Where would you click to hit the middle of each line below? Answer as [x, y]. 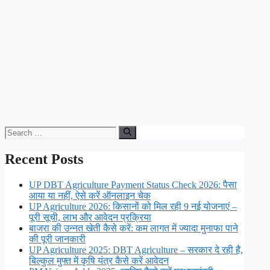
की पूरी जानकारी [57, 239]
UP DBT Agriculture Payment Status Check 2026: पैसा [133, 185]
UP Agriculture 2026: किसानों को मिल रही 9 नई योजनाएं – [133, 207]
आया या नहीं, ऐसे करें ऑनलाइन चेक [90, 196]
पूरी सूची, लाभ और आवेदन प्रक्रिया [90, 218]
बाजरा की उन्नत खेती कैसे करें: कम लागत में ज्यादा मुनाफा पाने [133, 228]
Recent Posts [44, 159]
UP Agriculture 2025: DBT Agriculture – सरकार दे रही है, [136, 250]
